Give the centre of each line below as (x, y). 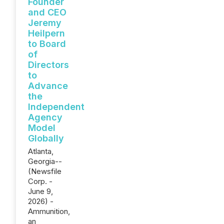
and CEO (47, 12)
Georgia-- (45, 161)
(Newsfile (45, 171)
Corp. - (40, 181)
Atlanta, (41, 151)
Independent (56, 107)
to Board (47, 44)
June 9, (40, 191)
